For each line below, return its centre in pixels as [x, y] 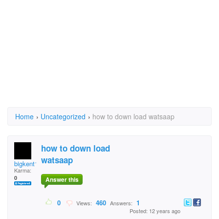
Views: [83, 203]
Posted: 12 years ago [155, 211]
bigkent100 [30, 164]
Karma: [23, 170]
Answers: [121, 203]
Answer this [62, 180]
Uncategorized [63, 116]
